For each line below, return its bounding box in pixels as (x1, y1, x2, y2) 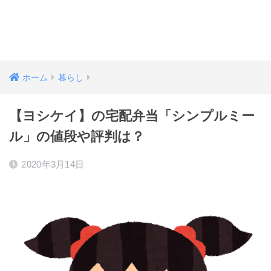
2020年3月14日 (21, 159, 85, 169)
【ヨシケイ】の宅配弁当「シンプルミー (9, 108, 255, 123)
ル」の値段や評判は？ (9, 129, 145, 144)
